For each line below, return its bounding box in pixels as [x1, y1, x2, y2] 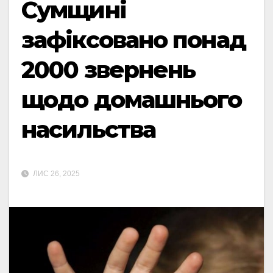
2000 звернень [21, 55, 196, 84]
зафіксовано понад [21, 26, 246, 54]
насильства [21, 115, 155, 144]
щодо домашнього [21, 85, 242, 114]
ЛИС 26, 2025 [31, 169, 80, 179]
